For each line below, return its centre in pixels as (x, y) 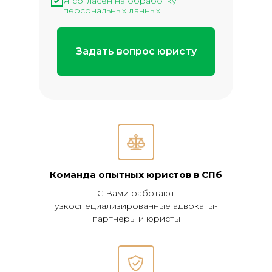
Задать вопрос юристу (136, 52)
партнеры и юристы (136, 219)
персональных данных (112, 10)
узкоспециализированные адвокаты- (136, 206)
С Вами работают (136, 193)
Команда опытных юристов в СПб (136, 175)
